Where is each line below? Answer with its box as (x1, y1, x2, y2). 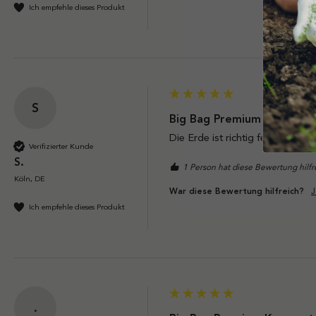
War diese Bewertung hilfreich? (169, 186, 304, 197)
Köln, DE (14, 174, 45, 184)
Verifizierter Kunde (29, 140, 93, 151)
